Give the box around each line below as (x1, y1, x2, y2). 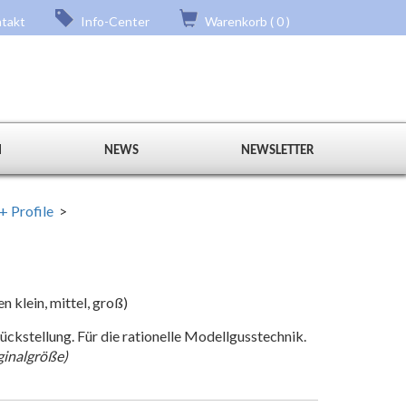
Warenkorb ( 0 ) (202, 14, 290, 29)
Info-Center (78, 14, 150, 29)
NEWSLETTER (240, 144, 314, 158)
